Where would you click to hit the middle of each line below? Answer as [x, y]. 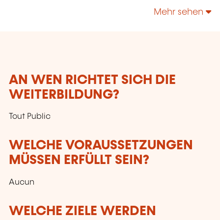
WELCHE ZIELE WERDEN [82, 211]
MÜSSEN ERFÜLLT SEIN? [79, 161]
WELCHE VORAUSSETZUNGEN [101, 146]
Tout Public [30, 117]
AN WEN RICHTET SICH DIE [92, 81]
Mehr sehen [180, 13]
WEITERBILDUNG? [64, 95]
